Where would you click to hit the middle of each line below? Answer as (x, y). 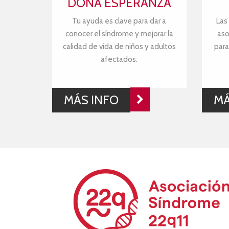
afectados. (119, 59)
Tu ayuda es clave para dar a (119, 21)
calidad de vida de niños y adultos (119, 47)
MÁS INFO (91, 100)
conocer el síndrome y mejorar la (119, 34)
